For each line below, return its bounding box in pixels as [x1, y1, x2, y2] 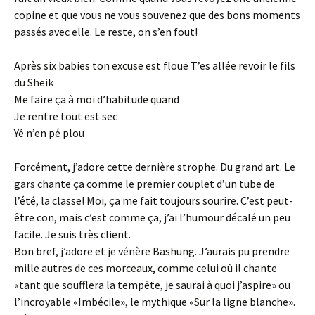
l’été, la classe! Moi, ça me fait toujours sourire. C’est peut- [14, 193, 293, 207]
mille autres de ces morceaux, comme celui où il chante [14, 261, 277, 275]
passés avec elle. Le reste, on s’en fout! [14, 25, 198, 39]
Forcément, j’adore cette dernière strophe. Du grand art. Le [14, 160, 295, 174]
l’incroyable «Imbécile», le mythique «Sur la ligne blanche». [14, 295, 295, 309]
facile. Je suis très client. [14, 227, 131, 241]
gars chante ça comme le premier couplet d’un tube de [14, 176, 275, 191]
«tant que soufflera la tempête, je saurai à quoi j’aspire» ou [14, 278, 290, 292]
